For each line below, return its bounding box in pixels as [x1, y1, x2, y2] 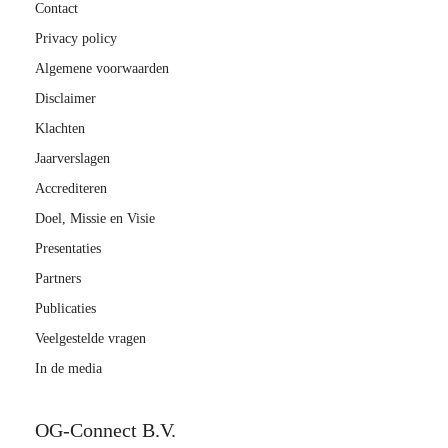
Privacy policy [35, 31, 117, 46]
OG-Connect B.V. [35, 419, 176, 441]
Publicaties [35, 301, 96, 316]
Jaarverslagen [35, 151, 110, 166]
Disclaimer [35, 91, 96, 106]
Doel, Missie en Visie [35, 211, 155, 226]
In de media [35, 361, 102, 376]
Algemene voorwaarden [35, 61, 169, 76]
